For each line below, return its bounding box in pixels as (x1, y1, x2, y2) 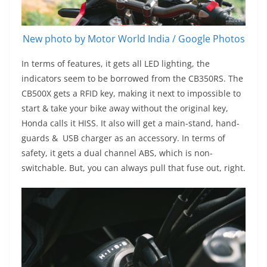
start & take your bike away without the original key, (21, 103, 228, 114)
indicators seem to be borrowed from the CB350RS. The (21, 73, 243, 85)
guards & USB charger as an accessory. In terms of (21, 132, 225, 144)
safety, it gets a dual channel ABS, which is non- (21, 147, 213, 159)
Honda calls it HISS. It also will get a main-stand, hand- (21, 117, 240, 129)
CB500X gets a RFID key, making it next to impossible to (21, 88, 241, 100)
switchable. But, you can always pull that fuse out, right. (21, 162, 246, 174)
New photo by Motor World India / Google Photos (22, 32, 245, 46)
